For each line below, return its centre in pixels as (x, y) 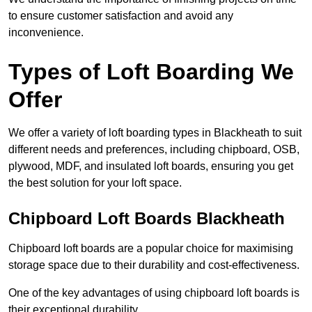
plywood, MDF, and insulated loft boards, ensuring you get (151, 166)
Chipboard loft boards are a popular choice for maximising (151, 249)
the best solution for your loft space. (95, 183)
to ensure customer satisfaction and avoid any (121, 16)
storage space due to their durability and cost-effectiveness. (154, 265)
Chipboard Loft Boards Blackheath (147, 219)
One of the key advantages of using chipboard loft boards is (154, 293)
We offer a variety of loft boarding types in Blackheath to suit (155, 133)
